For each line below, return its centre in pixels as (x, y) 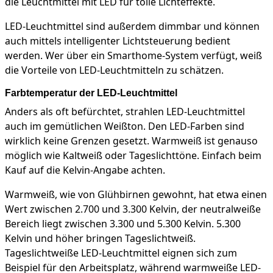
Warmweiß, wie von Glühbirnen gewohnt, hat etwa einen (136, 195)
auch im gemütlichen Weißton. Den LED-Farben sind (125, 126)
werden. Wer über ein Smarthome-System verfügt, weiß (133, 56)
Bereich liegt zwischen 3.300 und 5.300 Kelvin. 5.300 (123, 224)
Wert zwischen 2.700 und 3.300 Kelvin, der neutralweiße (133, 209)
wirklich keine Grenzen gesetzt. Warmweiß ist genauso (131, 141)
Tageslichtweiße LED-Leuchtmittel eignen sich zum (121, 253)
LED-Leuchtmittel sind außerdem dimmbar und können (132, 27)
